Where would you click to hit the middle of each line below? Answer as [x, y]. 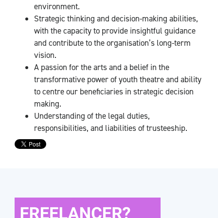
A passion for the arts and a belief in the [102, 67]
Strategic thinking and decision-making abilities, [116, 18]
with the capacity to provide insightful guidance [115, 31]
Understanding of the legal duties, [92, 116]
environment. [57, 6]
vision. [45, 55]
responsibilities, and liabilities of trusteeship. [111, 128]
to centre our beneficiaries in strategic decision [114, 91]
